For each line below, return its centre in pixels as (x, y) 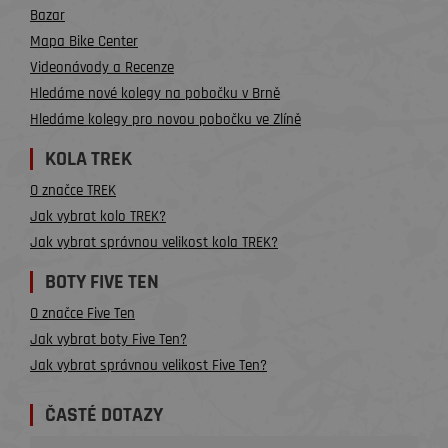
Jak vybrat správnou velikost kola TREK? (154, 242)
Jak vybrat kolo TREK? (98, 216)
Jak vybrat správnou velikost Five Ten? (148, 365)
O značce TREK (73, 190)
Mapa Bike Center (84, 41)
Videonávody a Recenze (102, 67)
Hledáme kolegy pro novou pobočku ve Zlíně (165, 119)
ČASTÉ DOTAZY (104, 415)
